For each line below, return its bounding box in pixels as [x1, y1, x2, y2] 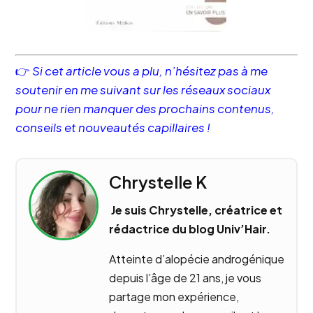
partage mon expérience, [108, 289, 239, 305]
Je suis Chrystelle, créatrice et [108, 203, 282, 218]
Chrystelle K [108, 171, 207, 193]
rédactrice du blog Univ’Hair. [108, 221, 270, 237]
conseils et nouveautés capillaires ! [15, 119, 211, 136]
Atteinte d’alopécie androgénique [108, 252, 284, 267]
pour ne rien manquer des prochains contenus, [15, 101, 275, 117]
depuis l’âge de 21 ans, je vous [108, 270, 261, 286]
